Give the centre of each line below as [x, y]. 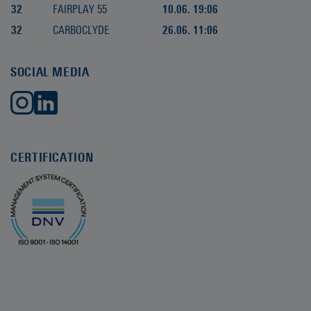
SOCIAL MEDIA [50, 72]
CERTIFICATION [52, 158]
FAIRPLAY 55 [80, 10]
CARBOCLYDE [81, 31]
